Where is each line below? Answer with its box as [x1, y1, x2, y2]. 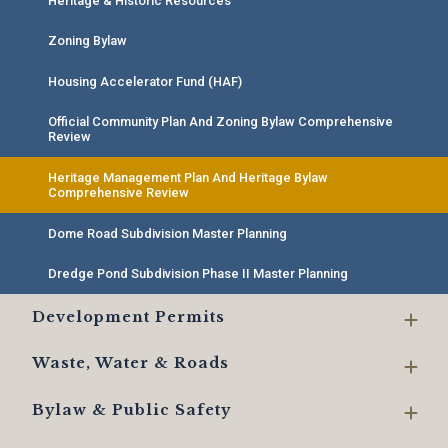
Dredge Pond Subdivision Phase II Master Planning [48, 266, 348, 282]
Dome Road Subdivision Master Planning [48, 225, 287, 241]
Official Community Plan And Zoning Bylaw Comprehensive [48, 114, 393, 130]
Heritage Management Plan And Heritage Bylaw [48, 169, 328, 185]
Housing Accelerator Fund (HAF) [48, 73, 242, 89]
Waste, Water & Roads [32, 354, 229, 373]
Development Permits [32, 307, 225, 326]
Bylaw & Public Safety [32, 400, 231, 419]
